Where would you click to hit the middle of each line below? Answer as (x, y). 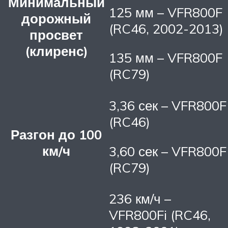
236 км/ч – (140, 199)
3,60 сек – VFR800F (168, 151)
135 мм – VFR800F (166, 58)
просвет (56, 35)
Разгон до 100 (56, 135)
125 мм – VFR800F (166, 12)
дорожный (56, 19)
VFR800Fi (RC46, (160, 215)
